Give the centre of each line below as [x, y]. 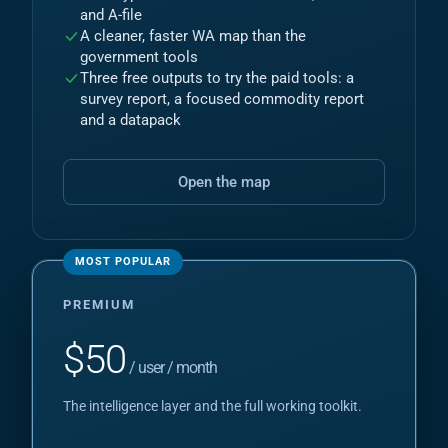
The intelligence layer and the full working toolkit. [212, 406]
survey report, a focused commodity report [222, 99]
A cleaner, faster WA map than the [193, 36]
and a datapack [130, 120]
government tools [139, 57]
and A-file [111, 15]
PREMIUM [99, 304]
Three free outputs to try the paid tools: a [217, 78]
